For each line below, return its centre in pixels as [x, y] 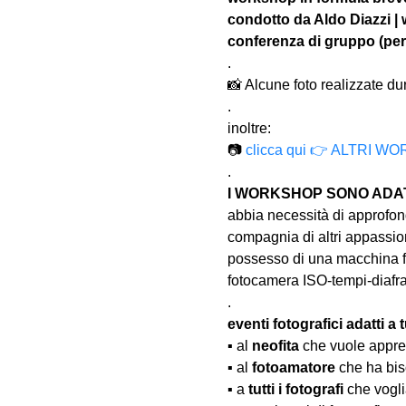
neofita [275, 346]
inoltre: [249, 128]
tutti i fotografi [295, 389]
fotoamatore [293, 367]
